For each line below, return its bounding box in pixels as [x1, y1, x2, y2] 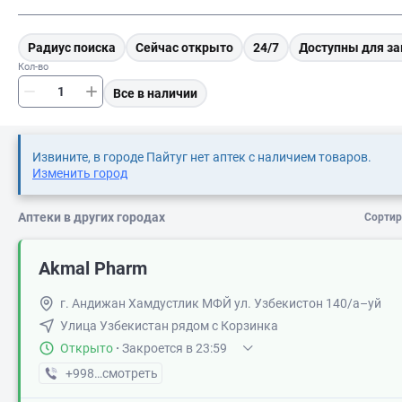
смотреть [102, 366, 158, 380]
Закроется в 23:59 [122, 341, 227, 355]
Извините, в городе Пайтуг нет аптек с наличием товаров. [32, 150, 371, 164]
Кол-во [24, 61, 48, 73]
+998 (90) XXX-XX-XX [65, 366, 187, 380]
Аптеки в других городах [18, 210, 165, 224]
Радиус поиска [28, 40, 116, 55]
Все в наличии [113, 86, 197, 100]
